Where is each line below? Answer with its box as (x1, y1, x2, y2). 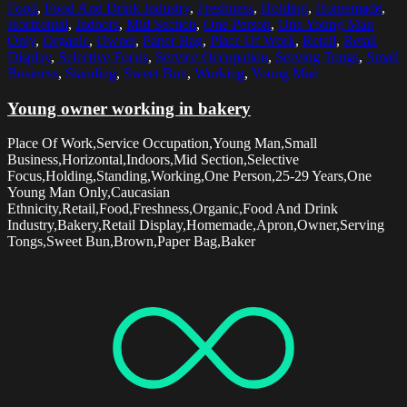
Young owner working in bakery (7, 98, 251, 118)
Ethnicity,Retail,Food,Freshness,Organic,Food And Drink (7, 201, 338, 217)
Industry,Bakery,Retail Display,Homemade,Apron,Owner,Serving (7, 217, 384, 233)
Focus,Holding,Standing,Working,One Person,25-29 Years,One (7, 168, 372, 184)
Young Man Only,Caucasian (7, 184, 170, 201)
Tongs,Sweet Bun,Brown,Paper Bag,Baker (7, 233, 255, 250)
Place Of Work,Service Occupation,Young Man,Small (7, 135, 317, 152)
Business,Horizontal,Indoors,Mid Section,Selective (7, 152, 299, 168)
